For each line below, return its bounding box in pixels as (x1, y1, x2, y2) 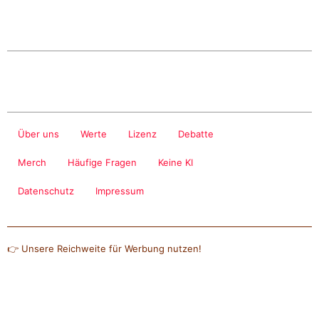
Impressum (95, 185, 144, 197)
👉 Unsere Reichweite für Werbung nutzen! (7, 243, 202, 255)
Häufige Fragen (68, 157, 137, 169)
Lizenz (128, 128, 157, 140)
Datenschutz (18, 185, 74, 197)
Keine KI (158, 157, 193, 169)
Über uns (18, 128, 59, 140)
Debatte (178, 128, 214, 140)
